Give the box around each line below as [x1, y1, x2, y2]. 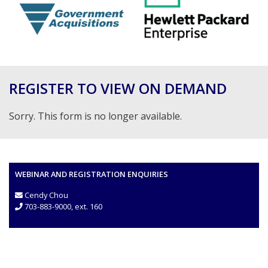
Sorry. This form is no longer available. [9, 109, 182, 123]
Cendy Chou [25, 190, 68, 201]
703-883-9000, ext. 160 [23, 201, 102, 212]
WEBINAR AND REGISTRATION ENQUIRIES [15, 169, 168, 180]
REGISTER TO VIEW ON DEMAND [9, 78, 227, 99]
